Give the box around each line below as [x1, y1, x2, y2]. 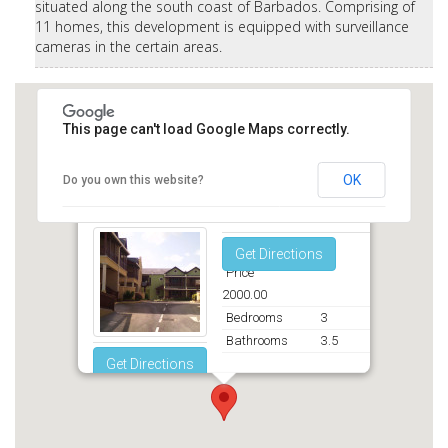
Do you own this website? [62, 173, 204, 188]
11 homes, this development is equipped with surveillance [35, 17, 409, 37]
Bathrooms [226, 333, 288, 349]
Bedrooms [226, 310, 283, 326]
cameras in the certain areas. [35, 37, 226, 57]
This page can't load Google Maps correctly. [62, 121, 350, 138]
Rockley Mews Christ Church [90, 191, 288, 211]
